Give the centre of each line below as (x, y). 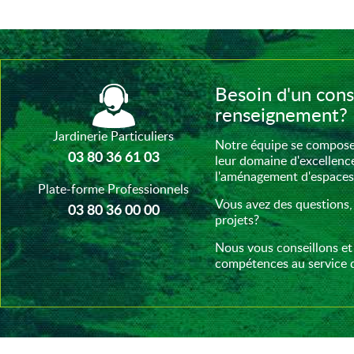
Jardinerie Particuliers (114, 136)
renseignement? (281, 115)
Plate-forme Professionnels (114, 189)
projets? (237, 220)
